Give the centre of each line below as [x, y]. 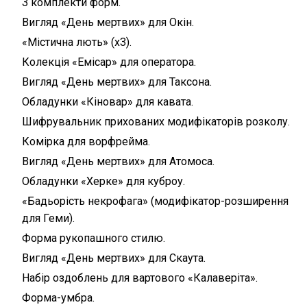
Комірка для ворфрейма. [86, 141]
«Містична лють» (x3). [77, 42]
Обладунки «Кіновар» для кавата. [108, 101]
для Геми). [49, 218]
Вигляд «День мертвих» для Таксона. [117, 82]
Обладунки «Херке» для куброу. [104, 181]
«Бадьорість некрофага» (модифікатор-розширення [156, 201]
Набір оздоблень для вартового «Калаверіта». [140, 278]
